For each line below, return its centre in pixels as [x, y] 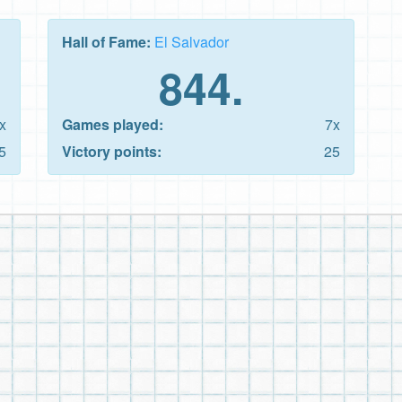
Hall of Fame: [108, 41]
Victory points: [112, 151]
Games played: [113, 124]
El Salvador [192, 41]
